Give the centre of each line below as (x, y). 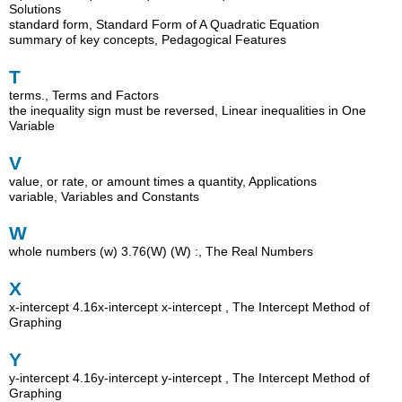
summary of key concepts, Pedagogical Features (148, 39)
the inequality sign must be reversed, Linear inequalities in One (188, 110)
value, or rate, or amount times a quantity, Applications (163, 181)
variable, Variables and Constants (105, 196)
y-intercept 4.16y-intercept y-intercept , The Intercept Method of (190, 377)
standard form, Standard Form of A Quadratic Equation (165, 24)
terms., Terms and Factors (84, 95)
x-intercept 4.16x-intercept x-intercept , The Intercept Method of (190, 307)
